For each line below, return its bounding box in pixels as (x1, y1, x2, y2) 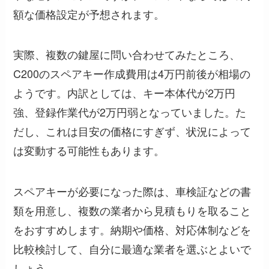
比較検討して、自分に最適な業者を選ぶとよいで (13, 241, 252, 257)
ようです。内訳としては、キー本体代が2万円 (13, 85, 236, 101)
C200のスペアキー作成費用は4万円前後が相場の (13, 65, 251, 82)
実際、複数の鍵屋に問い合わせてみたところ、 (13, 46, 241, 62)
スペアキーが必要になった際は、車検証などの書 (13, 183, 252, 199)
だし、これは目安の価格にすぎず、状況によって (13, 123, 252, 139)
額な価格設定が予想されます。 (13, 5, 165, 22)
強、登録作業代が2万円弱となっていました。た (13, 104, 247, 120)
